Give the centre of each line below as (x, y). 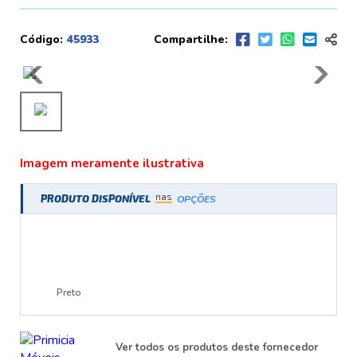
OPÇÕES (196, 199)
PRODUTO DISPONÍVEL (97, 198)
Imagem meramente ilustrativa (112, 163)
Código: (41, 40)
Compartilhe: (191, 40)
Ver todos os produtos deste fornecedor (217, 347)
